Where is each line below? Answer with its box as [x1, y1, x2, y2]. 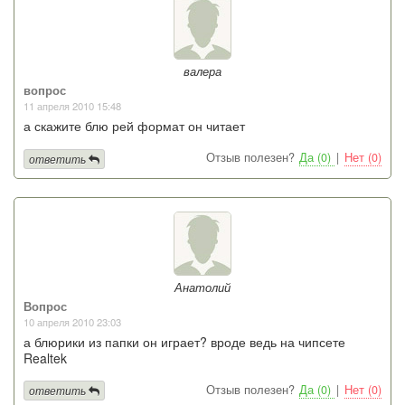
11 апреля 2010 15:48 [24, 99, 121, 114]
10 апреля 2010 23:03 [24, 314, 121, 329]
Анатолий [174, 278, 231, 296]
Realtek [24, 348, 67, 367]
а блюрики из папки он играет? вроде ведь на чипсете [24, 332, 345, 351]
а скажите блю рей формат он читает [24, 117, 245, 136]
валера [184, 63, 221, 80]
